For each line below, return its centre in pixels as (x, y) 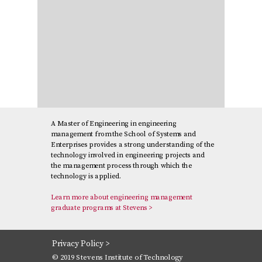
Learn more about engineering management (122, 197)
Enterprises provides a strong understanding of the (132, 144)
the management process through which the (121, 166)
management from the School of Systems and (124, 134)
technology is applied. (86, 176)
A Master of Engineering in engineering (114, 123)
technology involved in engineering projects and (128, 155)
